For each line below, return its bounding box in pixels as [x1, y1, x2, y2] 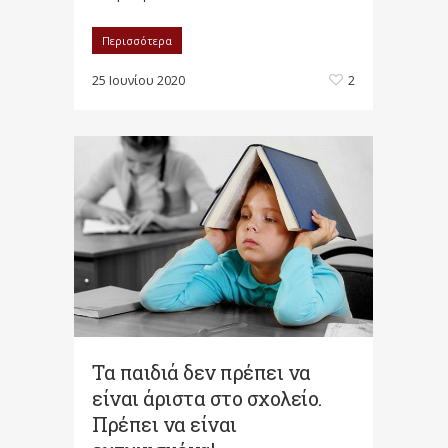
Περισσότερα [102, 32, 172, 48]
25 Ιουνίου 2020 [92, 71, 185, 89]
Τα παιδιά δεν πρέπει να [92, 359, 311, 386]
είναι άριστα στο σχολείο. [92, 385, 322, 412]
